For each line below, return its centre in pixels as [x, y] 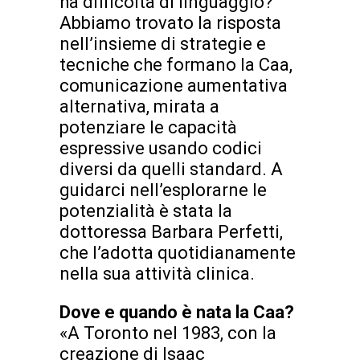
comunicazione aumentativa [174, 86]
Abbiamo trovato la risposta [170, 23]
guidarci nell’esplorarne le [163, 190]
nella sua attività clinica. [157, 274]
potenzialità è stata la [146, 211]
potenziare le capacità [148, 128]
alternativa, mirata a [139, 107]
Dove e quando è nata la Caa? [177, 313]
